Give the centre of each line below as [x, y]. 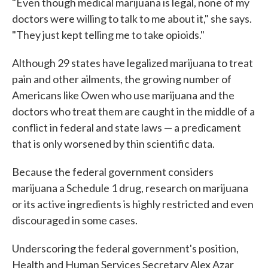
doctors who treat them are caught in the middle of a [133, 112]
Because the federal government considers [113, 172]
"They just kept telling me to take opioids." [108, 35]
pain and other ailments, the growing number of [122, 79]
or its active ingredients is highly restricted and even [133, 204]
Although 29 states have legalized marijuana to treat [133, 63]
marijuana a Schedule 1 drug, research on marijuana [130, 188]
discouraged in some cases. [75, 220]
